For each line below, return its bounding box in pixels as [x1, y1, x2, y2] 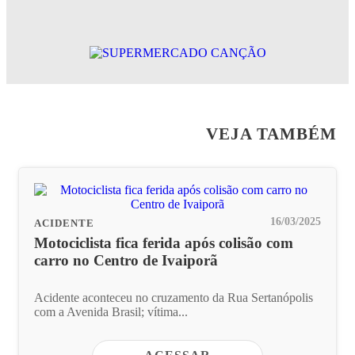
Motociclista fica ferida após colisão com [34, 235, 293, 251]
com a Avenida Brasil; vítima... [34, 304, 188, 319]
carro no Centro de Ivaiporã [34, 252, 218, 269]
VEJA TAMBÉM [206, 124, 337, 143]
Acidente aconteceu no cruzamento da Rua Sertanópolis [34, 290, 313, 304]
